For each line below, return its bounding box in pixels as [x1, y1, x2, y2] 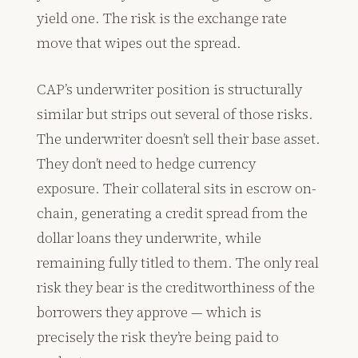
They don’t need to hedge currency [37, 153, 257, 174]
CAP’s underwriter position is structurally [37, 79, 303, 100]
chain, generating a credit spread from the [37, 203, 308, 224]
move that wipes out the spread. [37, 33, 242, 54]
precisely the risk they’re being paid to [37, 327, 280, 348]
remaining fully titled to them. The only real [37, 253, 320, 273]
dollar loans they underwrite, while [37, 228, 262, 249]
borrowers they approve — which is [37, 302, 262, 323]
